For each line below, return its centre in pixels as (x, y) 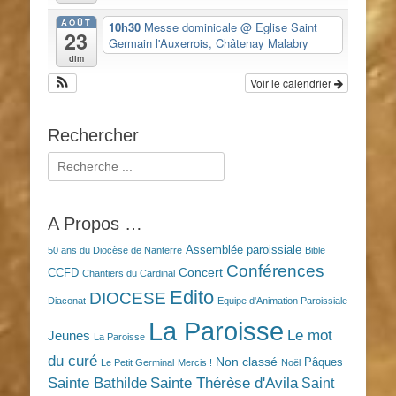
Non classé (247, 361)
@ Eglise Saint (278, 27)
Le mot (310, 335)
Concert (201, 272)
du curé (72, 361)
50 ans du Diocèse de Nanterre (115, 250)
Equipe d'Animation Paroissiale (282, 300)
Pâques (324, 362)
